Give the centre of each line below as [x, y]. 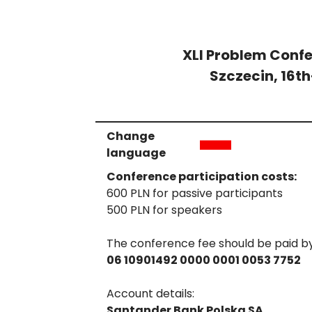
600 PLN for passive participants [195, 194]
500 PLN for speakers [164, 210]
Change [131, 136]
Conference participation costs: [202, 177]
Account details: [150, 294]
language [136, 153]
